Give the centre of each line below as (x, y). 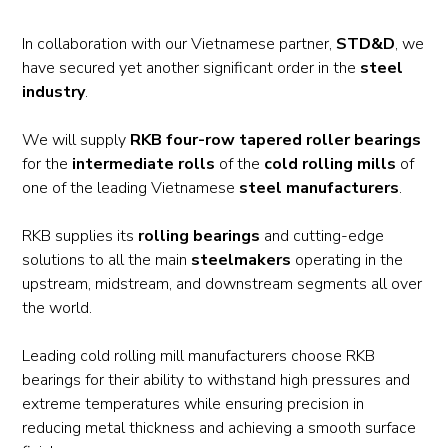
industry (54, 92)
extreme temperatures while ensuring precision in (193, 404)
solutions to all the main (107, 260)
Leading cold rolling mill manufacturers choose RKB (199, 356)
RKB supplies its (80, 236)
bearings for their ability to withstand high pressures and (216, 380)
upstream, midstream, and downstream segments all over (222, 284)
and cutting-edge (322, 236)
